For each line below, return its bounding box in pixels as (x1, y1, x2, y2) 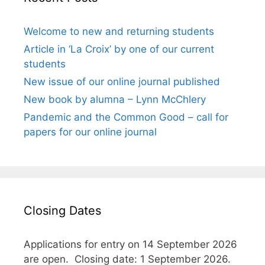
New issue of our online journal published (24, 75, 220, 88)
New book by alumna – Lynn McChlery (24, 93, 206, 105)
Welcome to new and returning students (24, 25, 214, 37)
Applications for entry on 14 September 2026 (24, 238, 237, 250)
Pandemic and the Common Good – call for (24, 111, 228, 123)
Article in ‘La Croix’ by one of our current (24, 43, 214, 55)
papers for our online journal (24, 125, 157, 138)
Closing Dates (24, 203, 101, 218)
